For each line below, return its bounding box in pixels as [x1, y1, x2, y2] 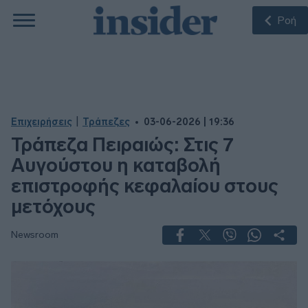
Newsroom [11, 229, 58, 241]
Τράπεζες [82, 116, 130, 128]
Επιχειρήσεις [11, 116, 72, 128]
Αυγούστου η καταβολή [11, 154, 221, 177]
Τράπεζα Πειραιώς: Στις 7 [11, 133, 234, 156]
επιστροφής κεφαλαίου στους [11, 175, 278, 197]
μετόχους [11, 195, 96, 218]
